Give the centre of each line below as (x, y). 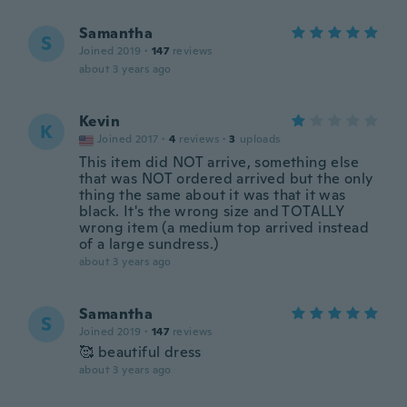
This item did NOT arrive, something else (219, 162)
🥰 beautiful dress (140, 352)
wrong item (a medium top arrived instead (224, 228)
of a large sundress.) (149, 244)
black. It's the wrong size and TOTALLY (212, 211)
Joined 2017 (128, 139)
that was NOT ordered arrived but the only (226, 179)
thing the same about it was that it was (213, 195)
